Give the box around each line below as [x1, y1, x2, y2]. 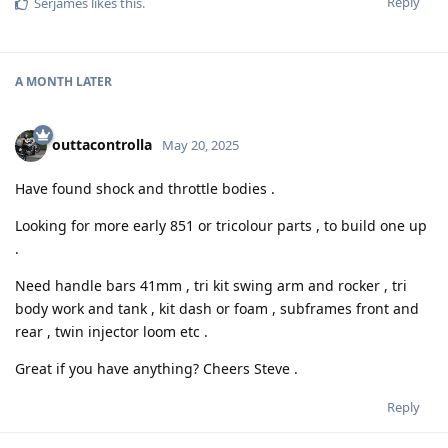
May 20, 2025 [162, 136, 239, 155]
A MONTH [15, 73, 73, 91]
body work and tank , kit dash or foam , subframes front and [15, 299, 419, 319]
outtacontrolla [52, 135, 152, 155]
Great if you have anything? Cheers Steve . [15, 359, 298, 379]
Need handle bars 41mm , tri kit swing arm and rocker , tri [15, 276, 407, 296]
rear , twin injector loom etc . [15, 322, 208, 342]
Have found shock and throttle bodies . [15, 179, 275, 199]
